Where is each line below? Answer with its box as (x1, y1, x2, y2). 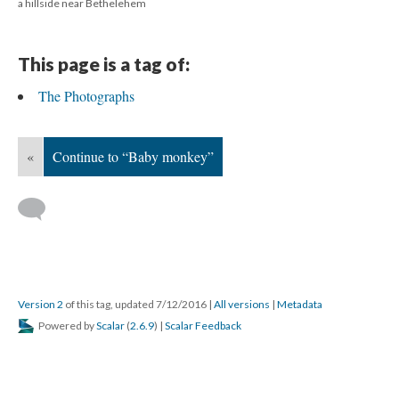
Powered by (37, 318, 96, 332)
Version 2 (18, 297, 63, 311)
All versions (214, 297, 270, 311)
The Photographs (38, 85, 134, 105)
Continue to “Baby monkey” (53, 146, 214, 166)
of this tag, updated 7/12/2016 (63, 297, 208, 311)
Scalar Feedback (165, 318, 241, 332)
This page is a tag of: (18, 52, 190, 75)
